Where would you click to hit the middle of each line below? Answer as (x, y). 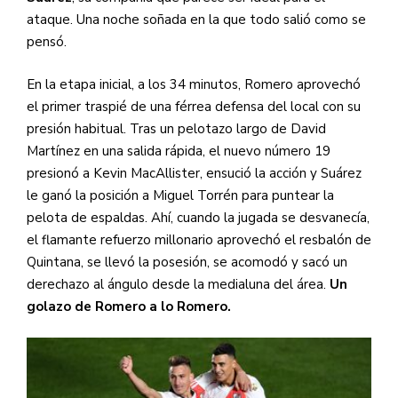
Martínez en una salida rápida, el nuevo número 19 (179, 151)
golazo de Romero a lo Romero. (129, 306)
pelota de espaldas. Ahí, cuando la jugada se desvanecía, (198, 217)
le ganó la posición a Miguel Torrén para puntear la (180, 195)
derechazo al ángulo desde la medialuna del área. (178, 284)
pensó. (47, 42)
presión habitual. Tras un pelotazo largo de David (176, 128)
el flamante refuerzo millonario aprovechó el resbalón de (199, 239)
